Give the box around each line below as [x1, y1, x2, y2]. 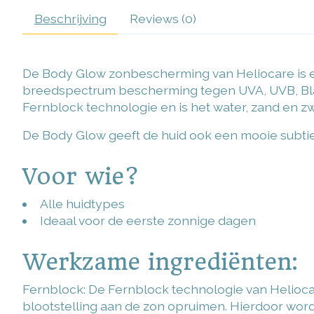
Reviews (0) [129, 11, 196, 26]
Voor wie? [22, 163, 139, 190]
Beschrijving [34, 11, 107, 26]
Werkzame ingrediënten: [22, 248, 297, 275]
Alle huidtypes [39, 196, 125, 212]
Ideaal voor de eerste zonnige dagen [39, 213, 256, 228]
